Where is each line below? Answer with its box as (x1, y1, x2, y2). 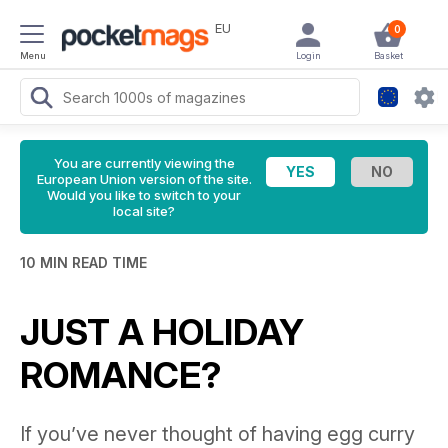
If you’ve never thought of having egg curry (20, 422, 415, 446)
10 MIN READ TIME (20, 254, 147, 271)
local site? (113, 203, 175, 219)
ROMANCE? (20, 353, 221, 397)
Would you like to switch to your (47, 187, 241, 203)
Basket (373, 50, 403, 61)
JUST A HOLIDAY (20, 310, 304, 354)
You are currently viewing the (53, 155, 235, 171)
